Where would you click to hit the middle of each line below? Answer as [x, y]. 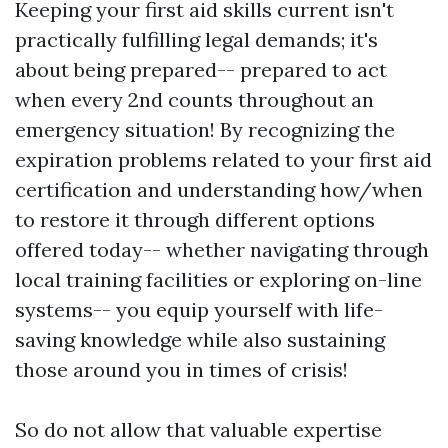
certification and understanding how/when [219, 189]
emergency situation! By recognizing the [205, 129]
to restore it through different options [195, 219]
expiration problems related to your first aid [223, 159]
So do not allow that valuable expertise [198, 429]
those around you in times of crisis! [181, 369]
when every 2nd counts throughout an [194, 99]
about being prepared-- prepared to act [201, 69]
